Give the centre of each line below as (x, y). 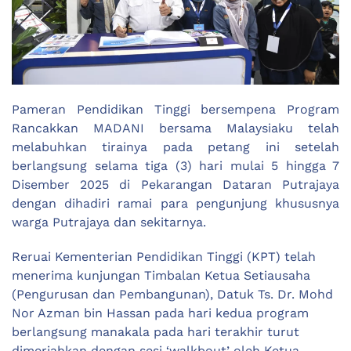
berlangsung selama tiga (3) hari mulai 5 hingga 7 (175, 166)
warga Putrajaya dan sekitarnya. (109, 223)
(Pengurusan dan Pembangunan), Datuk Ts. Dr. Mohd (172, 295)
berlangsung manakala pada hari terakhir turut (156, 332)
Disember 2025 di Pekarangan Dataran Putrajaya (175, 185)
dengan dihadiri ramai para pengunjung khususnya (175, 204)
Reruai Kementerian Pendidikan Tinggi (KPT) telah (164, 257)
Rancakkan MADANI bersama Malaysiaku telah (175, 128)
